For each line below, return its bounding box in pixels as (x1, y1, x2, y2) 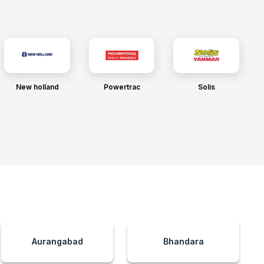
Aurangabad (31, 236, 83, 246)
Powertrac (103, 82, 140, 91)
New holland (15, 82, 59, 91)
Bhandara (163, 236, 204, 246)
